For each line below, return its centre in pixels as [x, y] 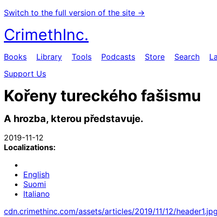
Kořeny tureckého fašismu [102, 96]
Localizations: [30, 147]
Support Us [25, 74]
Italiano [37, 194]
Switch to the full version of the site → [74, 13]
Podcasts [118, 57]
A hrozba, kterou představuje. [74, 119]
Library [49, 57]
